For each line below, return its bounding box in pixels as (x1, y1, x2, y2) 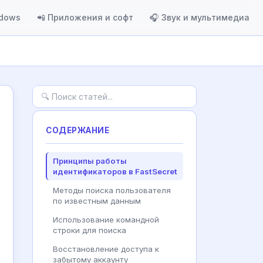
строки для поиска (53, 225, 126, 235)
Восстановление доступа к (53, 244, 159, 254)
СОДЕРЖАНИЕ (46, 126, 110, 135)
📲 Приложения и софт (37, 12, 133, 22)
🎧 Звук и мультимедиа (150, 12, 249, 22)
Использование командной (53, 215, 159, 224)
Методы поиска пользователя (53, 186, 171, 195)
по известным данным (53, 196, 141, 205)
